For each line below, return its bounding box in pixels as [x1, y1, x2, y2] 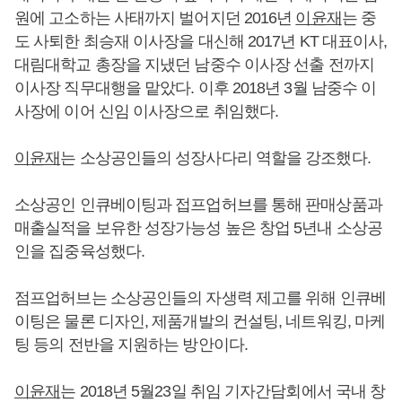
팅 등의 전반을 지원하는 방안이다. [14, 336, 248, 354]
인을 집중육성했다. [14, 242, 144, 260]
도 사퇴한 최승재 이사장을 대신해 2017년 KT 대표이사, [14, 32, 388, 50]
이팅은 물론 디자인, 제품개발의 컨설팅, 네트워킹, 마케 [14, 312, 386, 330]
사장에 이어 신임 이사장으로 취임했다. [14, 102, 279, 120]
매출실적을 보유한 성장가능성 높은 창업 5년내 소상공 [14, 219, 382, 237]
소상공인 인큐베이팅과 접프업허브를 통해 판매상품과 [14, 196, 382, 214]
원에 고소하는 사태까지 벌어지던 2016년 [14, 9, 296, 27]
